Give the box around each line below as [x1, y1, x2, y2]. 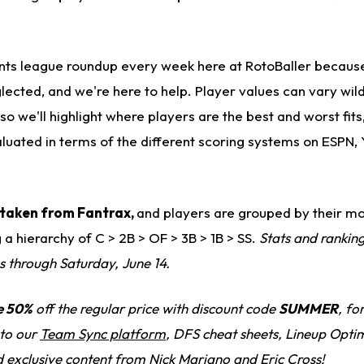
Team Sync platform [40, 325, 166, 343]
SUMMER [279, 300, 338, 318]
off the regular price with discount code [32, 300, 279, 318]
